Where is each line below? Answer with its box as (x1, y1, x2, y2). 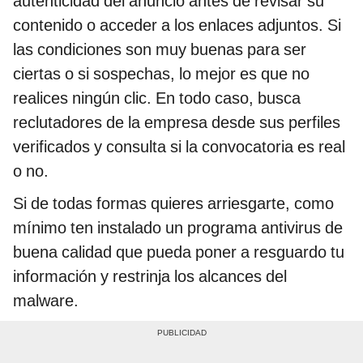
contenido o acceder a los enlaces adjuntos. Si (13, 15, 341, 35)
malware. (13, 290, 79, 310)
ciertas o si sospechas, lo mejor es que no (13, 63, 310, 83)
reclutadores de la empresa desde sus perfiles (13, 112, 340, 132)
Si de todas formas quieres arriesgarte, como (13, 193, 334, 213)
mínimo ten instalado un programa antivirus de (13, 217, 343, 237)
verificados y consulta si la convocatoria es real (13, 136, 345, 156)
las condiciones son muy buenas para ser (13, 39, 306, 59)
